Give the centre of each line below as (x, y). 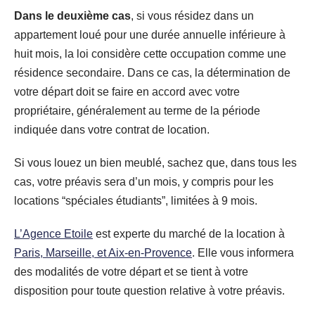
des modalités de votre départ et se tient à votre (131, 271)
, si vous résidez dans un (192, 15)
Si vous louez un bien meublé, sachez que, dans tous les (155, 162)
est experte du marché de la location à (189, 233)
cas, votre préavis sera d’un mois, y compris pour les (144, 181)
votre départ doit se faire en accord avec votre (127, 91)
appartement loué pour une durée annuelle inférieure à (150, 34)
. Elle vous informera (243, 252)
